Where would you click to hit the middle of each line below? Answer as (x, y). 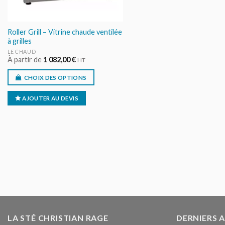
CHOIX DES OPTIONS (55, 77)
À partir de (25, 60)
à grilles (19, 41)
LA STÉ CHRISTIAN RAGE (58, 217)
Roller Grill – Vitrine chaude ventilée (65, 32)
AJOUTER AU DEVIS (50, 98)
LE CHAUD (22, 51)
